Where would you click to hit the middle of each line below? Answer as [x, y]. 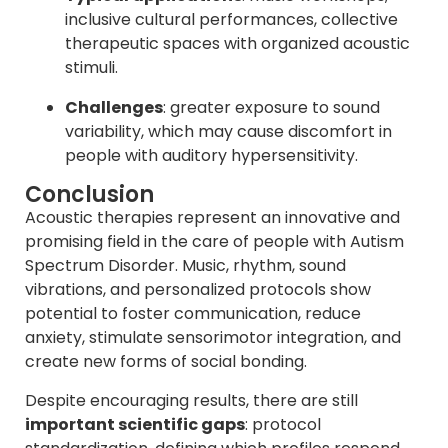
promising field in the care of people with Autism [214, 242]
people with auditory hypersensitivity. [211, 156]
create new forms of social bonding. [166, 362]
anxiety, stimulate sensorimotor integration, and [213, 338]
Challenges [114, 108]
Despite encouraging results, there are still [191, 400]
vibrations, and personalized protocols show [198, 290]
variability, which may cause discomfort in [228, 132]
